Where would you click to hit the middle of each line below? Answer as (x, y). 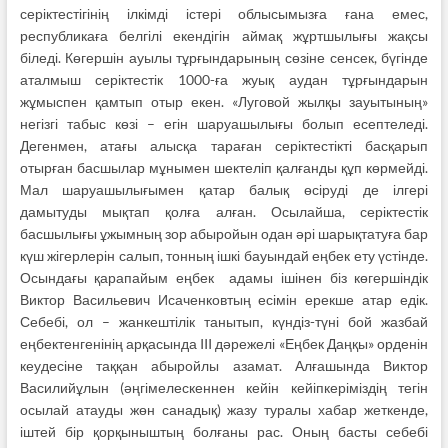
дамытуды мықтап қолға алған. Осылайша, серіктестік (224, 212)
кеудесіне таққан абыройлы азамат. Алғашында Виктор (224, 366)
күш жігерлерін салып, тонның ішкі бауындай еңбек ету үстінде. (224, 256)
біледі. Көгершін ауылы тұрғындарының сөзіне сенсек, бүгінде (224, 58)
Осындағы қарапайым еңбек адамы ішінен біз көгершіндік (224, 278)
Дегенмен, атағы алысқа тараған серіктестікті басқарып (224, 146)
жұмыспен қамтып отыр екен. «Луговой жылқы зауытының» (224, 102)
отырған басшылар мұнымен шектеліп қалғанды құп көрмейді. (224, 168)
